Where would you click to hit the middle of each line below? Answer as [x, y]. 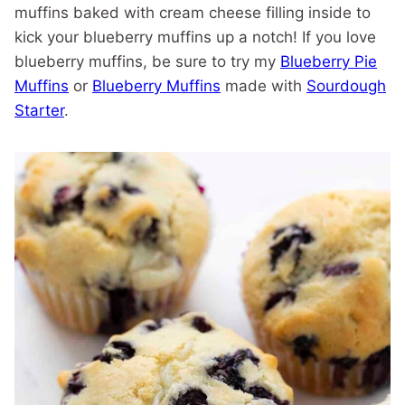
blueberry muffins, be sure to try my [147, 61]
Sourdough [346, 86]
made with [264, 86]
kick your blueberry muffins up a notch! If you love [195, 37]
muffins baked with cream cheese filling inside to [193, 13]
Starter [39, 110]
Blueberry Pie [329, 61]
